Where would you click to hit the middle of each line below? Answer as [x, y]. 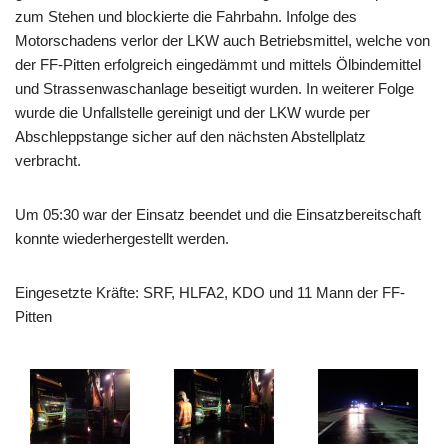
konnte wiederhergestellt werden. [122, 238]
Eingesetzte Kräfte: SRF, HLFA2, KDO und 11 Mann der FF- [210, 292]
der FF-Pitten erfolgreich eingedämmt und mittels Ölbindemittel [218, 64]
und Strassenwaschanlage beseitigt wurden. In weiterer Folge [214, 88]
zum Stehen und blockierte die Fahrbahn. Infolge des [186, 16]
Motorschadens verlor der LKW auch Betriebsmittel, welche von [222, 40]
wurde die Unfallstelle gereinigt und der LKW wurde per [192, 112]
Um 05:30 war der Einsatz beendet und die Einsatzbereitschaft [218, 214]
